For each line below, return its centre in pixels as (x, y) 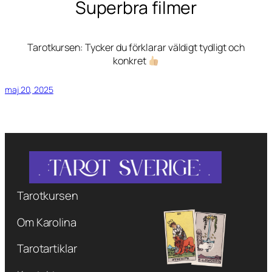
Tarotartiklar (47, 249)
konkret (131, 61)
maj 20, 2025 (29, 89)
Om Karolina (46, 222)
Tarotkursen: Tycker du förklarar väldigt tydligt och (136, 48)
